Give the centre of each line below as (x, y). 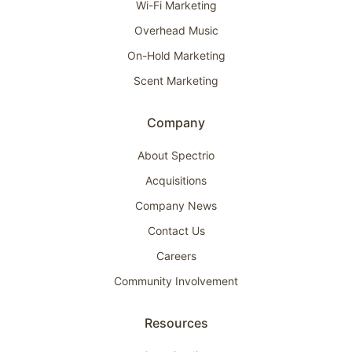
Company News (176, 205)
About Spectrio (176, 155)
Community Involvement (176, 280)
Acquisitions (176, 180)
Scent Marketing (176, 80)
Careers (176, 255)
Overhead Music (176, 30)
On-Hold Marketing (176, 55)
